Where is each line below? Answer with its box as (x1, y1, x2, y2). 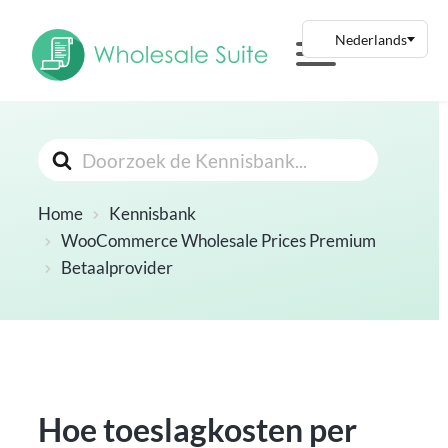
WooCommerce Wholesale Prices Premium (61, 230, 377, 252)
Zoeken (37, 140, 101, 164)
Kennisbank (109, 203, 197, 225)
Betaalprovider (61, 257, 174, 279)
